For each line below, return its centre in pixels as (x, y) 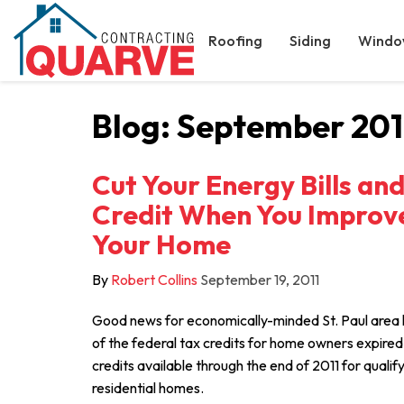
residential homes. (148, 388)
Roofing (235, 41)
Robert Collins (154, 280)
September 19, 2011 (260, 280)
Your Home (161, 244)
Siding (310, 41)
